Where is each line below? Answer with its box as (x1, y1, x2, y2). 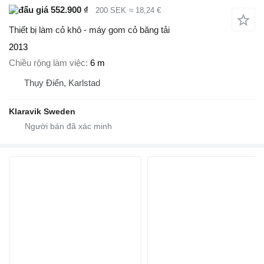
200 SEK (95, 5, 126, 15)
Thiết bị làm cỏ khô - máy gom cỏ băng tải (9, 25, 170, 35)
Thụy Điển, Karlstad (24, 77, 100, 88)
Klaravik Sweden (9, 106, 75, 116)
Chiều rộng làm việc (9, 57, 85, 68)
